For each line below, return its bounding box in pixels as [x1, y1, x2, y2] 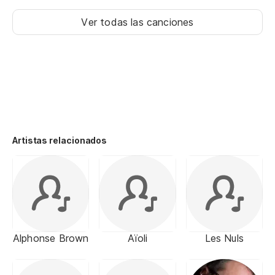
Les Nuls [204, 232, 244, 245]
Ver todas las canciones [81, 16, 194, 28]
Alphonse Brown [12, 232, 89, 245]
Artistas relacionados [12, 135, 107, 145]
